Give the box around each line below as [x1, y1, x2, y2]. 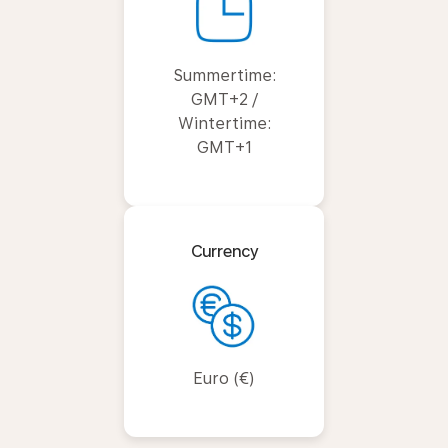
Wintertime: [177, 114, 271, 133]
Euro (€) [193, 369, 255, 388]
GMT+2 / [190, 90, 258, 109]
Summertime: [172, 66, 276, 85]
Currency [190, 242, 258, 261]
